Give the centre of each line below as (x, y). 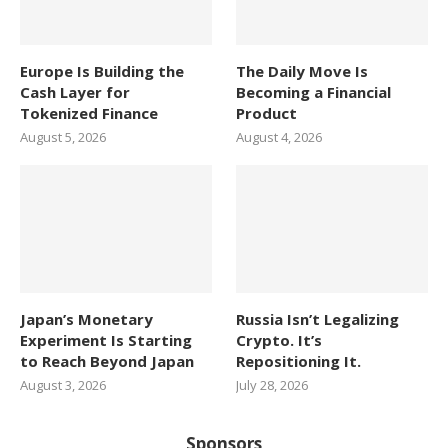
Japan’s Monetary (86, 318)
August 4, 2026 (279, 136)
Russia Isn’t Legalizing (318, 318)
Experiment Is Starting (106, 339)
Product (267, 112)
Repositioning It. (299, 360)
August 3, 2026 (63, 384)
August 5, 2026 (63, 136)
